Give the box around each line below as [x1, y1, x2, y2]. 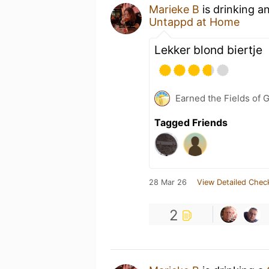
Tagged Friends [154, 116, 228, 128]
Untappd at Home [149, 16, 240, 28]
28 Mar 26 [149, 178, 187, 187]
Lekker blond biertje [154, 43, 262, 57]
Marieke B [149, 3, 199, 16]
